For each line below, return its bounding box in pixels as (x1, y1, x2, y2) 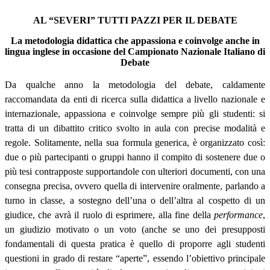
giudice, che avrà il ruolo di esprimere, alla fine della (5, 210, 214, 221)
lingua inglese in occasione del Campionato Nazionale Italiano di (5, 46, 265, 57)
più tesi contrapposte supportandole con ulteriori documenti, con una (5, 166, 265, 177)
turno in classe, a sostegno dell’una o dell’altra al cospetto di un (5, 195, 265, 206)
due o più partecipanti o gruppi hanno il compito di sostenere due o (5, 152, 265, 163)
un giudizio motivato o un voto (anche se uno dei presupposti (5, 224, 265, 235)
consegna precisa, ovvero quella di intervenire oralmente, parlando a (5, 181, 265, 192)
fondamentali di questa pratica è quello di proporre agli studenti (5, 239, 265, 250)
